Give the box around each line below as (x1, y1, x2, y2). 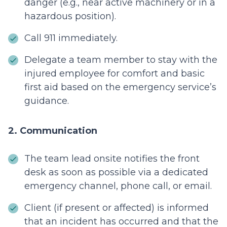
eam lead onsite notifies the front (48, 153, 200, 165)
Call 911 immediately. (24, 32, 118, 44)
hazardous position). (24, 11, 116, 22)
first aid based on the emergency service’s (24, 82, 216, 93)
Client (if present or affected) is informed (24, 202, 209, 214)
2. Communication (8, 125, 97, 137)
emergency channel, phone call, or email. (24, 180, 212, 192)
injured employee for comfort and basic (24, 68, 205, 80)
